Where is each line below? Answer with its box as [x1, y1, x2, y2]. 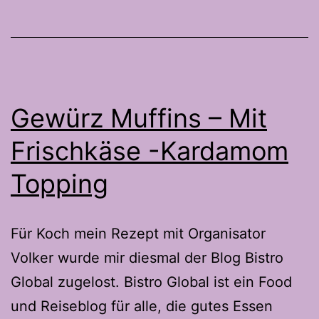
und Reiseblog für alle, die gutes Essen [11, 297, 273, 315]
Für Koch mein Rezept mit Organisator [11, 224, 266, 242]
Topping [11, 167, 108, 199]
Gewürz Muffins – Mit [11, 102, 267, 134]
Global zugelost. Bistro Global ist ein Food [11, 273, 296, 291]
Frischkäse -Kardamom [11, 135, 288, 167]
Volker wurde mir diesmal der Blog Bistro [11, 249, 283, 266]
